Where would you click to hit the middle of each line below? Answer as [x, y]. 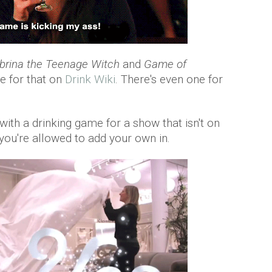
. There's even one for [169, 79]
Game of [165, 64]
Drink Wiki [90, 79]
